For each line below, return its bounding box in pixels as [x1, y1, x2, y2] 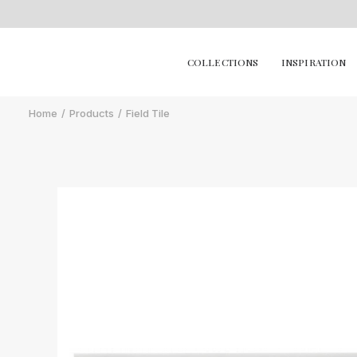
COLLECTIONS [187, 56, 259, 69]
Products [69, 107, 114, 120]
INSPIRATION [281, 56, 347, 69]
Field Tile [126, 107, 170, 120]
